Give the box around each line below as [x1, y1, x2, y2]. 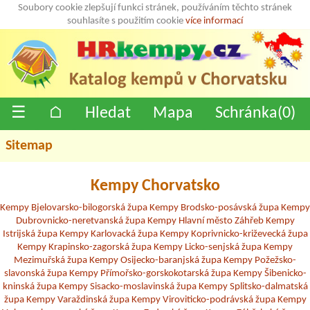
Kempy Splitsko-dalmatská [198, 281, 308, 292]
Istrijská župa [2, 228, 57, 239]
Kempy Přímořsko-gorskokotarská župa [69, 268, 231, 279]
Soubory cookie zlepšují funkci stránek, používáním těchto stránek [18, 3, 292, 13]
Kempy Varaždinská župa [26, 294, 129, 305]
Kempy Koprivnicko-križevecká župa [159, 228, 308, 239]
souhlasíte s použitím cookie [67, 16, 185, 26]
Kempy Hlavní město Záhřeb [147, 215, 264, 226]
